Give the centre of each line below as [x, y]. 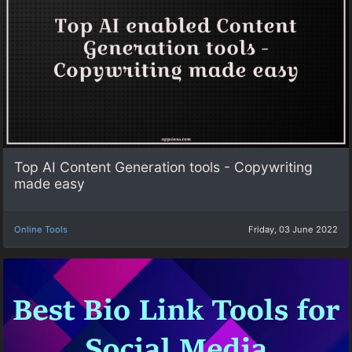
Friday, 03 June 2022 [293, 229]
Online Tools [41, 229]
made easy [49, 184]
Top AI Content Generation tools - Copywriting [163, 167]
